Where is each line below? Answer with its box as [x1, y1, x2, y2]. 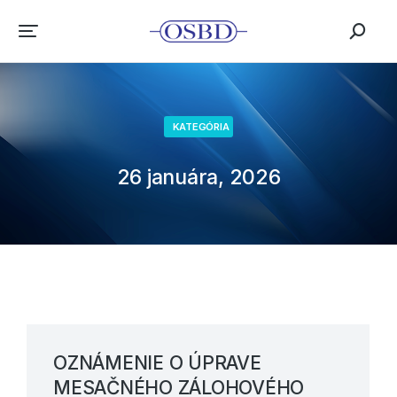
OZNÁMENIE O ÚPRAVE [53, 352, 261, 374]
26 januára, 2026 [116, 165, 281, 190]
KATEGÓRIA [172, 121, 230, 133]
